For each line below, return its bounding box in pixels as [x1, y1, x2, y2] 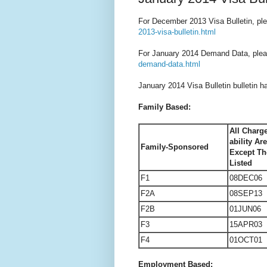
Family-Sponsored [141, 142, 209, 151]
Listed [229, 158, 252, 167]
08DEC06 [229, 173, 262, 182]
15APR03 [229, 219, 262, 229]
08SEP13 [229, 188, 262, 198]
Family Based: [138, 102, 191, 111]
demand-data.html [138, 59, 200, 69]
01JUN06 [229, 204, 261, 213]
